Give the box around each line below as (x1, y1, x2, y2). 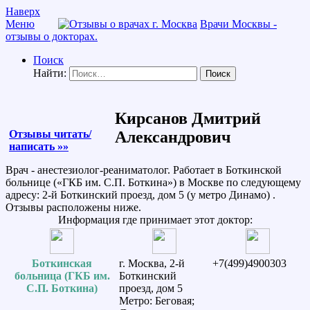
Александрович (115, 127, 232, 146)
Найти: (33, 67, 66, 79)
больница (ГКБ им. (14, 269, 110, 282)
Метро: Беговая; (119, 294, 194, 307)
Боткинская (32, 257, 92, 269)
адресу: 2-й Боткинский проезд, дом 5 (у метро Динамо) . (6, 188, 275, 201)
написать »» (9, 140, 69, 152)
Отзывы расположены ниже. (6, 201, 141, 213)
